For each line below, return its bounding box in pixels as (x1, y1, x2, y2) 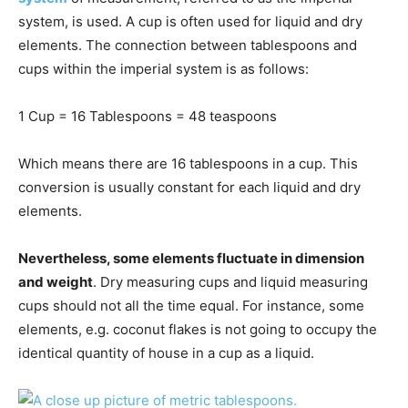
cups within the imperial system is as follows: (18, 60, 309, 78)
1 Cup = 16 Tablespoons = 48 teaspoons (18, 107, 277, 126)
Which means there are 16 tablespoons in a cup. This (18, 155, 358, 173)
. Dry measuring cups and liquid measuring (93, 273, 368, 291)
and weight (18, 273, 93, 291)
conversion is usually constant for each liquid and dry (18, 178, 361, 197)
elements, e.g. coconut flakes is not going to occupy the (18, 321, 377, 339)
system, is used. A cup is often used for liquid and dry (18, 13, 362, 31)
